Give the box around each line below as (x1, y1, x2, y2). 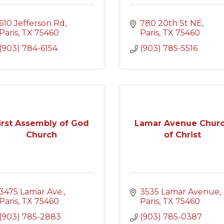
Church (25, 129, 57, 139)
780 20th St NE (140, 18, 202, 28)
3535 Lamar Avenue (140, 187, 219, 196)
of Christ (164, 129, 201, 139)
